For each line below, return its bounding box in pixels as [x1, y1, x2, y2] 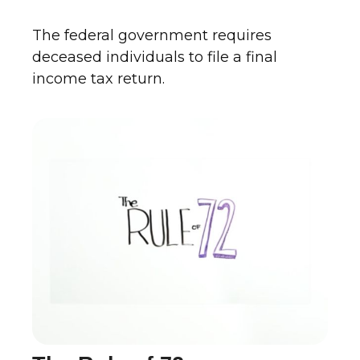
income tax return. [32, 70, 165, 88]
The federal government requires [32, 27, 272, 45]
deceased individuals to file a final [32, 48, 277, 67]
